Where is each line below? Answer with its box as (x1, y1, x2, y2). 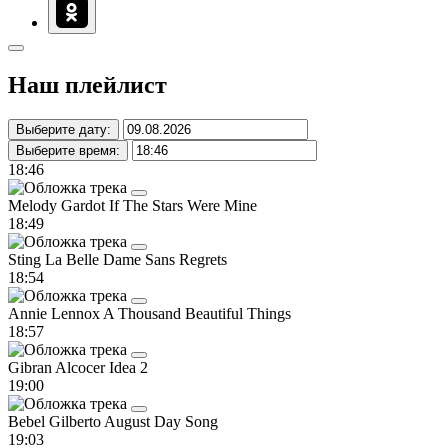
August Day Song (104, 412, 218, 430)
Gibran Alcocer (8, 358, 109, 376)
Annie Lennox (8, 304, 103, 322)
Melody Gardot (8, 196, 109, 214)
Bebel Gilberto (8, 412, 104, 430)
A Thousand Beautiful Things (103, 304, 291, 322)
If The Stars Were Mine (109, 196, 257, 214)
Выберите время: (16, 142, 120, 158)
